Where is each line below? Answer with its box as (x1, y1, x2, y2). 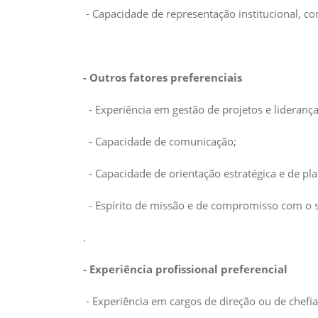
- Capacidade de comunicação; (83, 134, 236, 148)
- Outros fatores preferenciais (83, 70, 242, 84)
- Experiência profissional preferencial (83, 262, 293, 276)
